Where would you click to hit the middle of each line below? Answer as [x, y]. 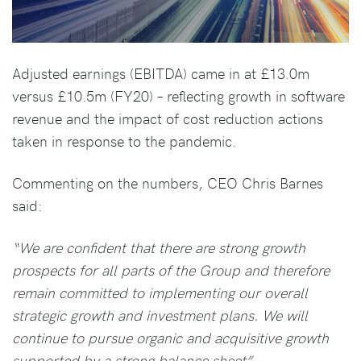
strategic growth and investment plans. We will [160, 315]
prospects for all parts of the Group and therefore [171, 270]
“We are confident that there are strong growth [159, 247]
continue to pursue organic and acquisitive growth [170, 338]
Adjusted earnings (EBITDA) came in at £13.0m [161, 73]
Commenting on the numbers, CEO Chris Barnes [168, 183]
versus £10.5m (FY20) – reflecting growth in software [178, 96]
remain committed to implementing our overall [160, 293]
